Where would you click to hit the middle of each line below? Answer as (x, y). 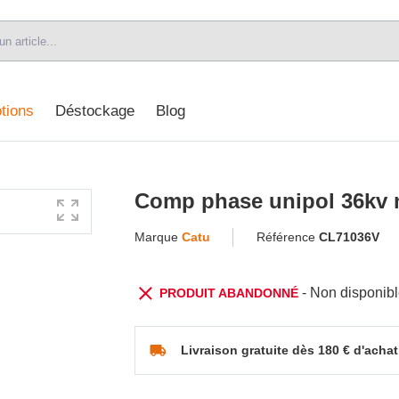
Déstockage (94, 111)
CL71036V (349, 236)
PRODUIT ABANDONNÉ (231, 293)
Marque (158, 236)
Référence (287, 236)
